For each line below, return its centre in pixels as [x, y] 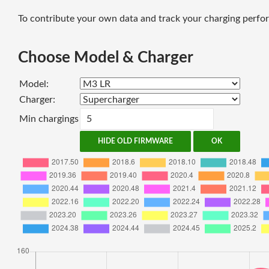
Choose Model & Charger [106, 58]
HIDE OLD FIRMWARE [135, 141]
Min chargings [49, 119]
